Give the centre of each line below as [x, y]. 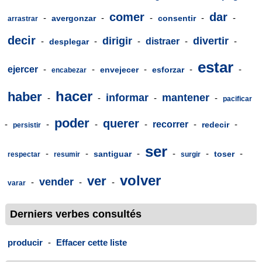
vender [56, 182]
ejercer [23, 69]
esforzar [168, 69]
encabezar [69, 70]
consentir [177, 18]
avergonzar [74, 18]
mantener [186, 97]
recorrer [170, 124]
